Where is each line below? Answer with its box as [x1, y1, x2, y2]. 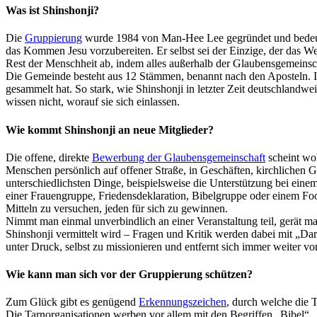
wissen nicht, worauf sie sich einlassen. [6, 96, 180, 108]
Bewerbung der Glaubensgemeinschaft [92, 151, 265, 163]
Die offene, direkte [6, 151, 92, 163]
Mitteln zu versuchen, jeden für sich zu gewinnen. [6, 202, 228, 214]
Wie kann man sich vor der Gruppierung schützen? [6, 268, 253, 281]
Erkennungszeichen [139, 296, 226, 309]
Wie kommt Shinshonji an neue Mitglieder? [6, 123, 214, 136]
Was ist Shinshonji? [6, 4, 99, 17]
